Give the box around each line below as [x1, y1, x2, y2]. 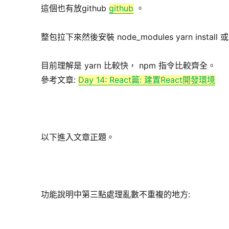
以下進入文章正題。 [41, 132, 115, 143]
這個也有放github [41, 3, 109, 14]
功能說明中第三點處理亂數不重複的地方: [41, 189, 191, 200]
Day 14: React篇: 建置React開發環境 [78, 75, 216, 85]
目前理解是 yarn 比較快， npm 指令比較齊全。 [41, 60, 216, 71]
